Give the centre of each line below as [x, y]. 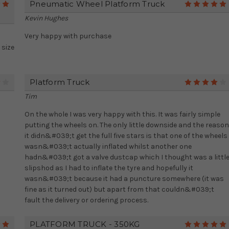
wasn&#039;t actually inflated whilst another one [108, 147]
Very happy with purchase [68, 36]
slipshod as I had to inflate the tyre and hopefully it [109, 168]
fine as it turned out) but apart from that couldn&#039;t [119, 190]
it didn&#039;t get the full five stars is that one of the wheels [126, 136]
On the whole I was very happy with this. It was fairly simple [122, 114]
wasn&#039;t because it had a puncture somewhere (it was [124, 179]
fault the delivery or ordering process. [86, 200]
